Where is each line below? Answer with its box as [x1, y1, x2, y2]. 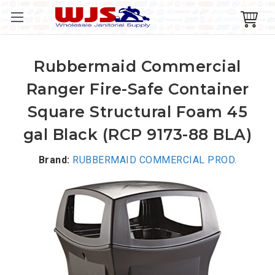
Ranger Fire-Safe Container [26, 80, 249, 98]
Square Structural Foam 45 [27, 103, 248, 121]
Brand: [38, 153, 70, 166]
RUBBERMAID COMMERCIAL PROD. [72, 153, 237, 166]
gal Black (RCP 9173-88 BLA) [23, 125, 252, 144]
